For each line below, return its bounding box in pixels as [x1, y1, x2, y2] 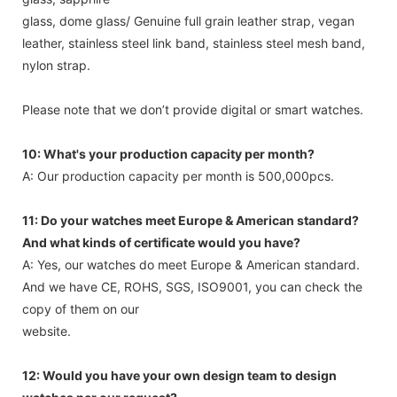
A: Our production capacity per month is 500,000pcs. [22, 167, 334, 183]
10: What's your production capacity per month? [22, 145, 315, 161]
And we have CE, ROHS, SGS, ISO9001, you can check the [22, 278, 362, 294]
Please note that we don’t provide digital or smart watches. [22, 101, 363, 117]
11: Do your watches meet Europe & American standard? [22, 212, 359, 228]
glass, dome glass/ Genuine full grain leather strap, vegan [22, 12, 354, 28]
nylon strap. [22, 57, 90, 73]
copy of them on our [22, 300, 139, 316]
